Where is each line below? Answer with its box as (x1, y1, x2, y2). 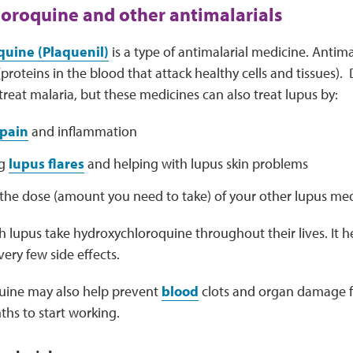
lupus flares (8, 154, 84, 173)
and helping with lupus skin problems (84, 154, 308, 173)
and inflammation (28, 122, 140, 140)
